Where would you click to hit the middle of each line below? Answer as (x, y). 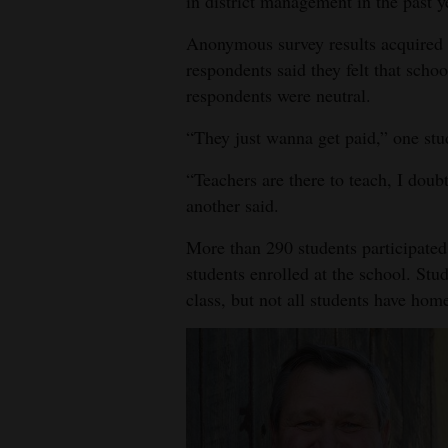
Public (38, 193)
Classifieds (52, 149)
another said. (232, 205)
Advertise (49, 265)
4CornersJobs (64, 33)
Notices (41, 221)
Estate (38, 105)
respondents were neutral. (278, 95)
